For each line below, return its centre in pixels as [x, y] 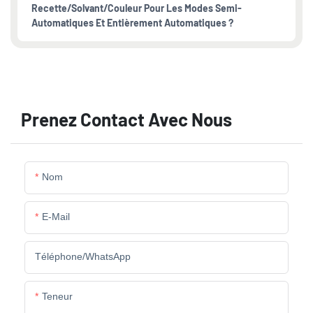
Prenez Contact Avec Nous [126, 119]
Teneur [57, 297]
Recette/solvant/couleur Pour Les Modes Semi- [137, 8]
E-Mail [56, 217]
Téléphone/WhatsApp [83, 257]
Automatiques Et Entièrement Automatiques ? [132, 23]
